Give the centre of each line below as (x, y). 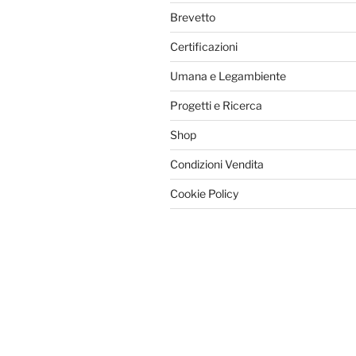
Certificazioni (204, 47)
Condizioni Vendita (217, 164)
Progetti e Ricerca (216, 106)
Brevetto (193, 17)
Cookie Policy (204, 194)
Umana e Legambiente (228, 76)
